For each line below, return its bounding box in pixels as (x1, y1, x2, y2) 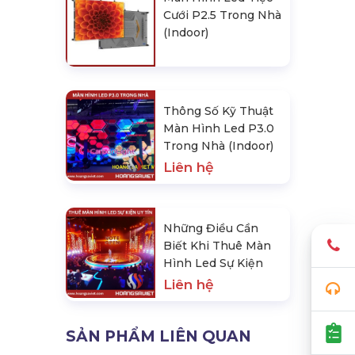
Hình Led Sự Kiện (163, 256, 264, 271)
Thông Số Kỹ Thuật (163, 104, 274, 119)
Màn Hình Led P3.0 (163, 121, 275, 136)
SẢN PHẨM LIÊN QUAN (65, 327, 251, 346)
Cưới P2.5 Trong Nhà (163, 8, 282, 23)
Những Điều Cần (163, 221, 259, 236)
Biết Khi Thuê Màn (163, 239, 272, 254)
